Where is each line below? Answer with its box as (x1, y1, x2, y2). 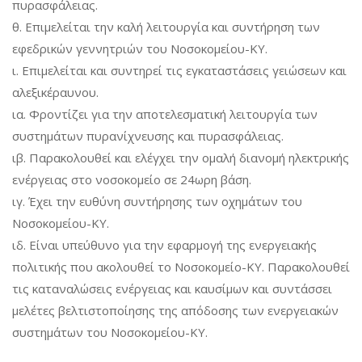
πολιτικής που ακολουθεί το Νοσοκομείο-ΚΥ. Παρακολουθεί (12, 259, 350, 275)
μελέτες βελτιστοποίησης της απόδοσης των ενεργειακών (12, 302, 339, 318)
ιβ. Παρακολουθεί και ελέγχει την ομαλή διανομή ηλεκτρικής (12, 149, 349, 166)
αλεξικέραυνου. (12, 84, 99, 100)
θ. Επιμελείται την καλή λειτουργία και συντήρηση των (12, 19, 320, 35)
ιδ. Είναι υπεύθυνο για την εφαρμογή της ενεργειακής (12, 237, 317, 253)
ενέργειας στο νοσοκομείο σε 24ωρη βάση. (12, 171, 251, 187)
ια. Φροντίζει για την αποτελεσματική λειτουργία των (12, 106, 318, 122)
